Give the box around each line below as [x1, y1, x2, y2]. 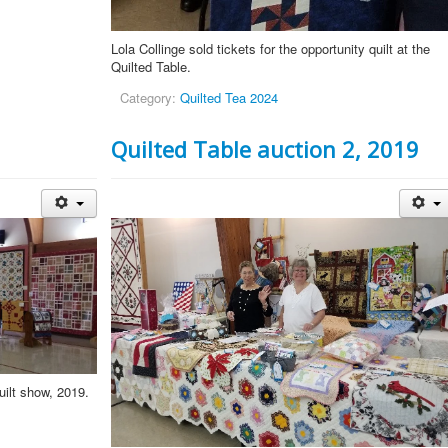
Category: [120, 88, 181, 108]
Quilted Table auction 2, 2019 [111, 134, 420, 165]
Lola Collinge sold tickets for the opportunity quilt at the [111, 39, 431, 59]
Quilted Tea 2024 [180, 88, 279, 108]
